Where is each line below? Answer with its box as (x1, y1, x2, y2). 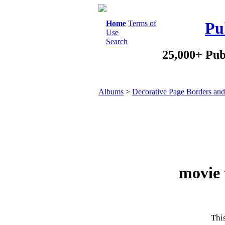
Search (106, 37, 128, 46)
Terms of (128, 19, 156, 28)
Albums (98, 87, 124, 96)
